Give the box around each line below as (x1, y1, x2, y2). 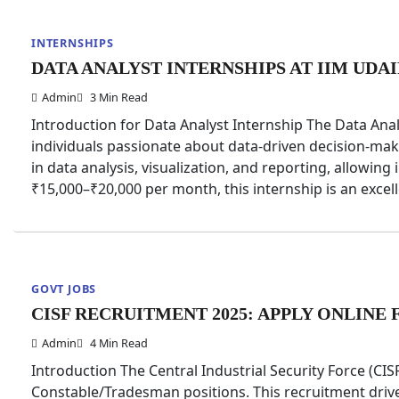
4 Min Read (87, 335, 148, 351)
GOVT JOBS (31, 281, 97, 297)
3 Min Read (87, 89, 148, 105)
